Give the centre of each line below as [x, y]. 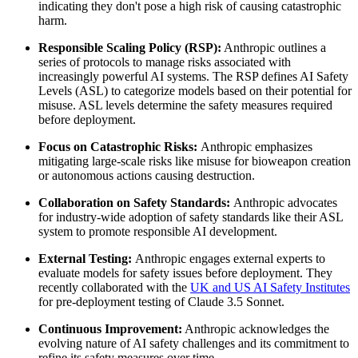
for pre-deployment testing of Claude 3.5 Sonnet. [161, 301]
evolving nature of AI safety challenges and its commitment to [194, 343]
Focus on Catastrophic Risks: [119, 146]
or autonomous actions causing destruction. [147, 175]
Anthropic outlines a [274, 47]
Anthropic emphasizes [257, 146]
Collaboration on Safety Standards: [136, 202]
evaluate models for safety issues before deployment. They [185, 272]
